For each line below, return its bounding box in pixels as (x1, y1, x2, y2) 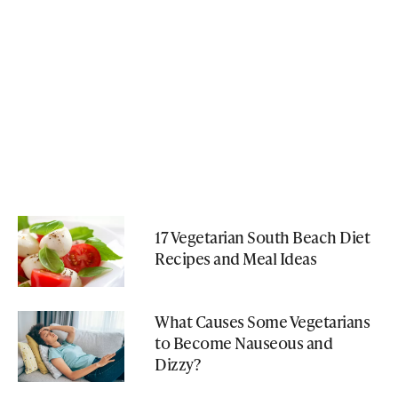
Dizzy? (155, 353, 200, 376)
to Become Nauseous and (155, 331, 332, 354)
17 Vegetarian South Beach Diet (155, 225, 370, 248)
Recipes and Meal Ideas (155, 246, 316, 269)
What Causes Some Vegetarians (155, 310, 370, 333)
